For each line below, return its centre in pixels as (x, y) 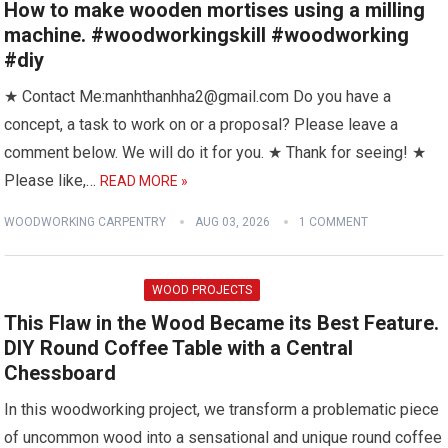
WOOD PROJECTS (202, 290)
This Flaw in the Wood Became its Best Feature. (222, 323)
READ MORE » (144, 181)
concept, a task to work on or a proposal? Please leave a (201, 124)
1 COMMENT (334, 222)
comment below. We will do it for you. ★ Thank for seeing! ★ (215, 152)
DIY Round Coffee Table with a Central (179, 348)
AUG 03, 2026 (233, 222)
